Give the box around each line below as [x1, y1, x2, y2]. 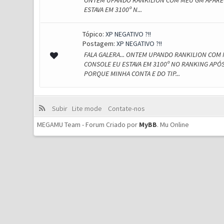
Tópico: [82, 29, 105, 38]
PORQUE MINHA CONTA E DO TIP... [83, 69, 180, 78]
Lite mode [71, 104, 105, 113]
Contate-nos [106, 104, 145, 113]
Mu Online [160, 120, 189, 129]
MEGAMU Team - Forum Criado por [37, 120, 139, 129]
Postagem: [82, 39, 116, 48]
